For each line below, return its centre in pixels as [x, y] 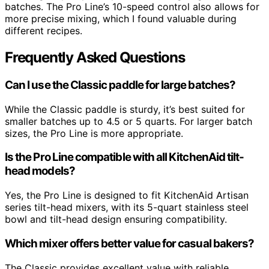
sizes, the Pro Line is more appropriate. [94, 133]
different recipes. [44, 31]
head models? [40, 171]
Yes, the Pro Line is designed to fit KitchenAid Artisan [127, 195]
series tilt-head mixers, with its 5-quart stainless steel [127, 207]
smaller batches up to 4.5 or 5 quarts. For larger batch [128, 121]
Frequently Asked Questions [95, 57]
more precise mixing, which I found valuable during [121, 19]
